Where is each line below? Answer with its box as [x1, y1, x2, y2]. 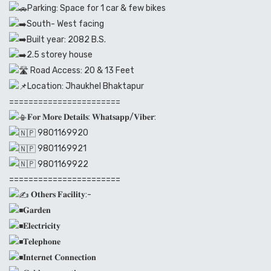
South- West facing [27, 18, 104, 29]
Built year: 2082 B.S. [27, 34, 106, 45]
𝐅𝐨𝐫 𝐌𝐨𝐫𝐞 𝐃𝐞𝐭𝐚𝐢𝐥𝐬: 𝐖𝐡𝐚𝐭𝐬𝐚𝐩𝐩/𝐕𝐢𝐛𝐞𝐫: [27, 111, 156, 122]
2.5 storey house [27, 50, 93, 60]
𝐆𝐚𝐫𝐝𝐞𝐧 [23, 205, 51, 216]
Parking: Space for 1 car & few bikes [27, 2, 166, 13]
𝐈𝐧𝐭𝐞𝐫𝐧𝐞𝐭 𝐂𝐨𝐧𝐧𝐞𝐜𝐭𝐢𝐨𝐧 [23, 252, 96, 263]
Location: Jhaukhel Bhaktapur [27, 81, 144, 92]
